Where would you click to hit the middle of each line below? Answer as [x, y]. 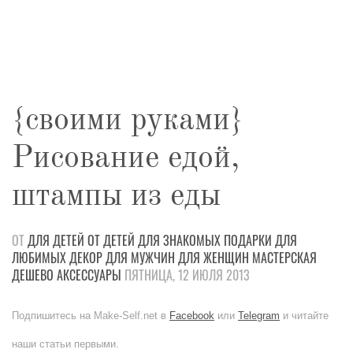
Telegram [259, 316]
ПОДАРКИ [248, 240]
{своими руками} [128, 121]
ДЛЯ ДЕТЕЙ [56, 240]
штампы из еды [116, 197]
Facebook [192, 316]
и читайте [304, 316]
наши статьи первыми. [65, 344]
